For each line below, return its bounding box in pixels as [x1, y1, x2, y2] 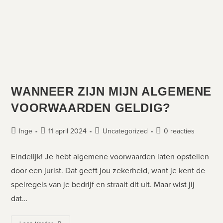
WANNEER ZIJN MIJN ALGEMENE [11, 84, 212, 98]
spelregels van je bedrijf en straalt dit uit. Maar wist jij [11, 178, 195, 190]
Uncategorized [103, 125, 148, 136]
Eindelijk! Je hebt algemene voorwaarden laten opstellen [11, 150, 210, 162]
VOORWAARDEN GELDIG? [11, 101, 171, 114]
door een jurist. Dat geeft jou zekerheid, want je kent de [11, 164, 206, 176]
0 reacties [164, 125, 195, 136]
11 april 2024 [48, 125, 87, 136]
